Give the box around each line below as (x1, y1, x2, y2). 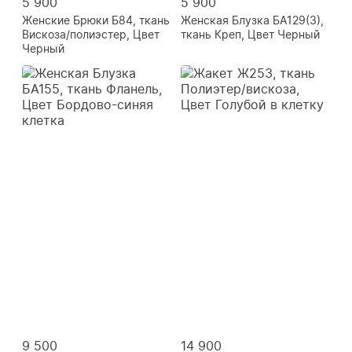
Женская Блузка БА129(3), (181, 13, 324, 27)
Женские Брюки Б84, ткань (22, 13, 170, 27)
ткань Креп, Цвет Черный (181, 27, 320, 41)
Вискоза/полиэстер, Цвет (22, 27, 159, 41)
